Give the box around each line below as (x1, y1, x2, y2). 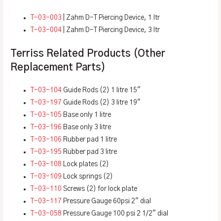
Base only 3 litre (62, 123, 111, 131)
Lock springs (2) (62, 173, 113, 180)
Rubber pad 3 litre (62, 148, 117, 155)
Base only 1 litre (62, 111, 111, 118)
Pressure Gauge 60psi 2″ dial (62, 197, 151, 205)
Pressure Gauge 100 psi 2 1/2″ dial (62, 210, 169, 217)
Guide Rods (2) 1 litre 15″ (62, 86, 141, 94)
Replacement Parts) (10, 62, 106, 73)
